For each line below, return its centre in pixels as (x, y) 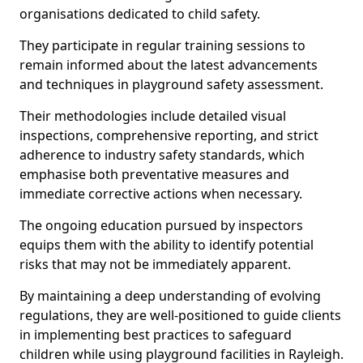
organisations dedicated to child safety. (140, 14)
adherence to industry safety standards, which (162, 155)
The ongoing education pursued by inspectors (161, 225)
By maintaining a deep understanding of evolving (170, 296)
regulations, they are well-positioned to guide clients (180, 315)
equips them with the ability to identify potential (167, 245)
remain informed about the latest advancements (169, 65)
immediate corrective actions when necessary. (161, 194)
